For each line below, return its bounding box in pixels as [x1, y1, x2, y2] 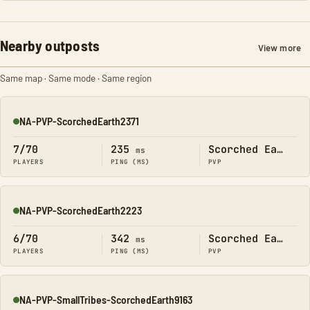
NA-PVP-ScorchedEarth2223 [19, 203, 142, 217]
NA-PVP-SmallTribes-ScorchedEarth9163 [19, 293, 192, 306]
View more [257, 42, 301, 53]
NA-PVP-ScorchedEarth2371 [19, 114, 139, 127]
